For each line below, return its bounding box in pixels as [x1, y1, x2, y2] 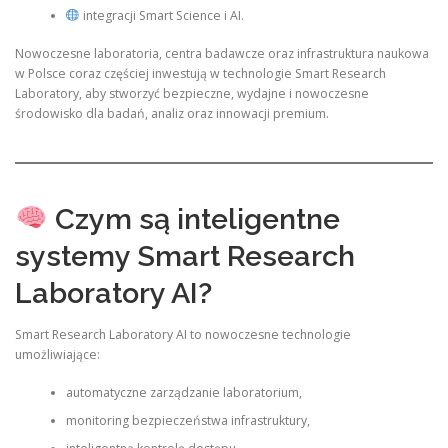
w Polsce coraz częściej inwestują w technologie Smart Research [15, 65, 386, 82]
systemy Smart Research [15, 238, 355, 273]
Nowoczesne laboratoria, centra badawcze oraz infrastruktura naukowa [15, 45, 429, 62]
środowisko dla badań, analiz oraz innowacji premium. [15, 105, 329, 122]
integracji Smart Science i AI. [79, 6, 244, 24]
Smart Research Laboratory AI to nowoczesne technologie [15, 325, 351, 343]
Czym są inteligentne [47, 201, 340, 236]
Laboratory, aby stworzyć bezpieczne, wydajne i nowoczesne [15, 85, 369, 102]
